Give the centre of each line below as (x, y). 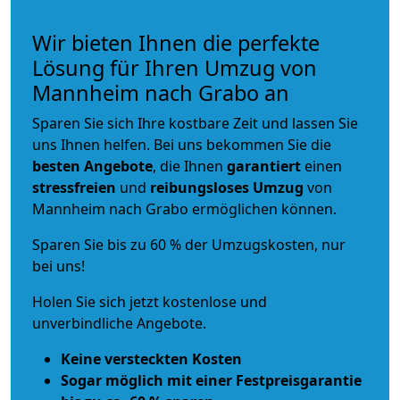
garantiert (264, 167)
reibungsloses (200, 188)
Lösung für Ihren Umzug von (175, 68)
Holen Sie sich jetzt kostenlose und (150, 302)
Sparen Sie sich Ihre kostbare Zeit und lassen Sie (195, 124)
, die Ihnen (190, 167)
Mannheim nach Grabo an (161, 93)
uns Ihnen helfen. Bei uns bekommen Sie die (182, 145)
